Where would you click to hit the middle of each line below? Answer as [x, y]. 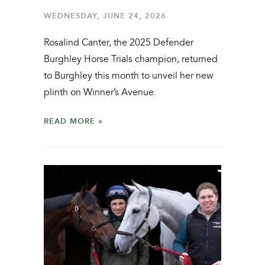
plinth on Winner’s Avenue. [100, 92]
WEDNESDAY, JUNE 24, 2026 [105, 15]
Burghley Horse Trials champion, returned [131, 59]
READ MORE [70, 121]
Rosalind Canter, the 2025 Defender [119, 42]
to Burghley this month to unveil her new [129, 75]
